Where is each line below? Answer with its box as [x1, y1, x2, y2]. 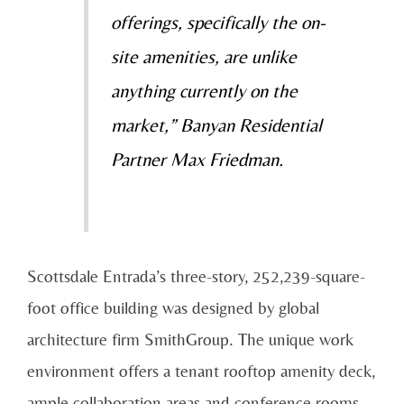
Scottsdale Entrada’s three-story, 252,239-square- [27, 265, 365, 286]
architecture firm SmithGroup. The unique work [27, 328, 353, 349]
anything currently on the [110, 79, 298, 102]
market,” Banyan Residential [110, 114, 322, 136]
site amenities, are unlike [110, 45, 297, 68]
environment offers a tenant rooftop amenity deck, [27, 360, 375, 381]
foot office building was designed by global [27, 297, 319, 317]
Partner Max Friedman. [110, 148, 283, 170]
